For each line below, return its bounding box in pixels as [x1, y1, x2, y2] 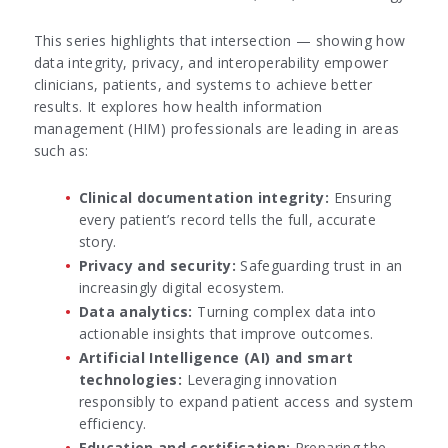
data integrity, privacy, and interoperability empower [33, 53, 389, 73]
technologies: [78, 370, 183, 390]
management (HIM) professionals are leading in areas [33, 119, 400, 139]
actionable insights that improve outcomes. [78, 324, 374, 344]
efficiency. [78, 414, 147, 434]
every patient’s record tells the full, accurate [78, 210, 377, 230]
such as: [33, 141, 89, 161]
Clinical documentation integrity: [78, 188, 330, 208]
